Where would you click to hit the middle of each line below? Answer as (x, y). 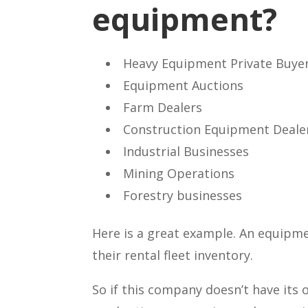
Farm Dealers (163, 107)
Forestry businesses (183, 195)
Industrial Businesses (186, 151)
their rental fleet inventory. (173, 255)
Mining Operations (179, 173)
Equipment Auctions (184, 85)
